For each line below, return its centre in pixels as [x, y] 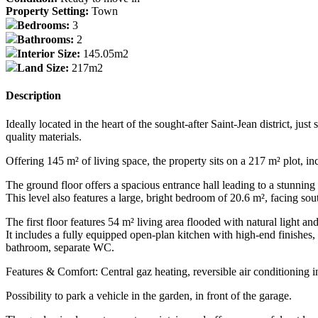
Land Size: [44, 68]
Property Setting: [49, 11]
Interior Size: [50, 54]
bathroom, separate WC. [60, 247]
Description [33, 96]
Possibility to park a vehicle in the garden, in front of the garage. [149, 295]
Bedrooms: [45, 26]
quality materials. [44, 136]
